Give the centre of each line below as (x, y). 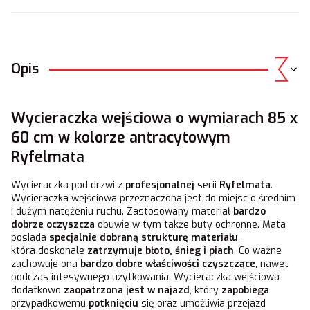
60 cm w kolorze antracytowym (121, 137)
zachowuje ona (46, 264)
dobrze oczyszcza (53, 225)
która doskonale (49, 251)
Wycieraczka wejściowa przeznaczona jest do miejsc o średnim (153, 199)
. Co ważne (258, 251)
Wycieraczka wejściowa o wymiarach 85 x (154, 118)
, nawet (272, 264)
